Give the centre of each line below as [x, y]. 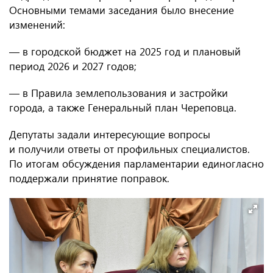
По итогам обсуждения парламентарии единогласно [136, 164]
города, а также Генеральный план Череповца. [123, 108]
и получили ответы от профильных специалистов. [129, 149]
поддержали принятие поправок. [89, 178]
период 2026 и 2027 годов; [73, 66]
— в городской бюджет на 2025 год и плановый [125, 51]
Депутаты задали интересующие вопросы [110, 134]
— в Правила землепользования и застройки [119, 93]
